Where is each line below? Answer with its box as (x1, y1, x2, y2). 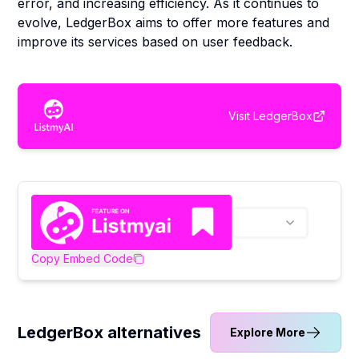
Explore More (229, 325, 305, 339)
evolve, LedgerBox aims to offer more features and (18, 14, 330, 30)
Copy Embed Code (31, 251, 134, 265)
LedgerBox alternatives (18, 322, 202, 342)
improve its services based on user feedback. (18, 34, 293, 50)
